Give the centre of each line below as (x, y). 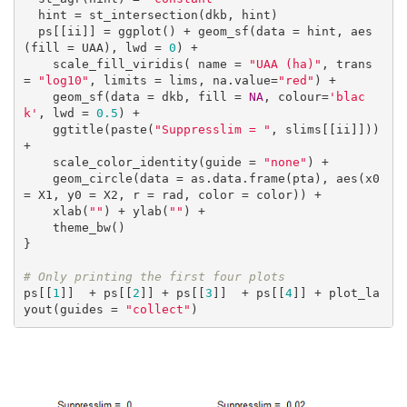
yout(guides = (74, 310)
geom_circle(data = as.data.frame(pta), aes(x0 (38, 179)
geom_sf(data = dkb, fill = (150, 97)
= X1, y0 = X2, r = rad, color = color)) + (172, 195)
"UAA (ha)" (285, 65)
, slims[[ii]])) (325, 130)
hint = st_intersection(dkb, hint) (30, 15)
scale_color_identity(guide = (158, 163)
